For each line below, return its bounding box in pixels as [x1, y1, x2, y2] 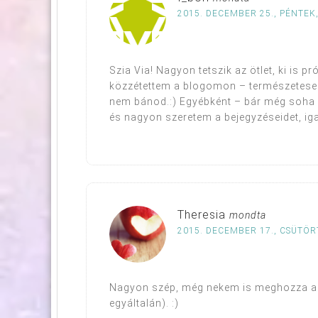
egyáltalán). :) [109, 297, 179, 309]
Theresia [177, 207, 226, 221]
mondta [229, 209, 266, 221]
